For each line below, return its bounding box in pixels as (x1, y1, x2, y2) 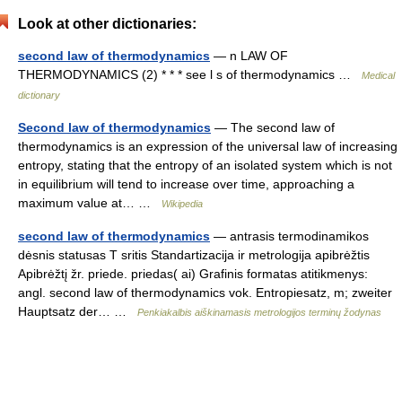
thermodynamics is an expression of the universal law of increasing (18, 139, 398, 153)
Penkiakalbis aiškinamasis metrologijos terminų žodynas (137, 307, 381, 318)
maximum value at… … (18, 196, 162, 210)
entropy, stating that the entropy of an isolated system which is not (18, 158, 392, 172)
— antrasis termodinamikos (210, 229, 369, 243)
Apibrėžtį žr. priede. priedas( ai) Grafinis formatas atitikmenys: (18, 267, 368, 281)
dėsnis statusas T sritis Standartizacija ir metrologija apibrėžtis (18, 248, 370, 262)
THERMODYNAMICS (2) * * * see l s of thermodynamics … (18, 67, 362, 82)
